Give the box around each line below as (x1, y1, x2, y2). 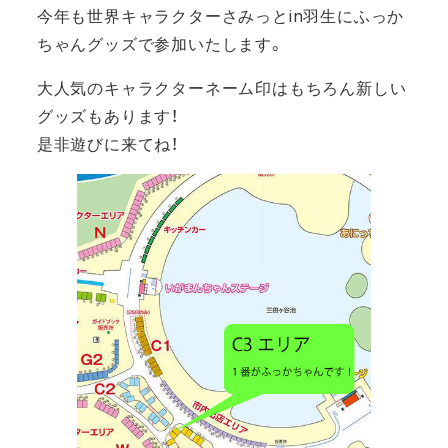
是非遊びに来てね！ (36, 133, 179, 154)
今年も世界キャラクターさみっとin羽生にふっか (36, 5, 405, 26)
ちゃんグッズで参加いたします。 (36, 33, 285, 54)
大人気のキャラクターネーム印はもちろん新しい (36, 77, 407, 98)
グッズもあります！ (36, 105, 179, 126)
